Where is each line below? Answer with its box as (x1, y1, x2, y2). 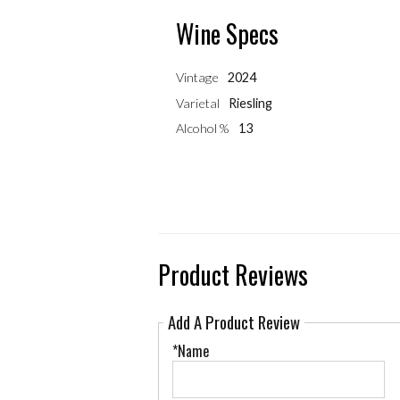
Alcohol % (175, 120, 229, 136)
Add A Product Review (168, 310, 300, 335)
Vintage (175, 70, 219, 86)
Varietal (175, 95, 220, 111)
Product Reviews (158, 256, 308, 294)
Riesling (229, 95, 273, 111)
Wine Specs (175, 15, 279, 53)
